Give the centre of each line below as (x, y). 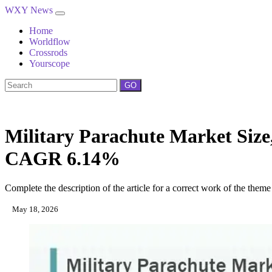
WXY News (30, 10)
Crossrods (48, 53)
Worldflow (50, 42)
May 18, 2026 (34, 209)
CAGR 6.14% (63, 158)
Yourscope (49, 63)
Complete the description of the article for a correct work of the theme (138, 188)
